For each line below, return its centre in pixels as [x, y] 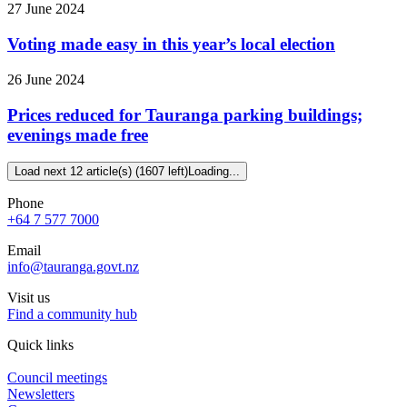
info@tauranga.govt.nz [73, 267]
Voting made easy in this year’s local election [171, 45]
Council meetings [57, 378]
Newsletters [41, 394]
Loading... [214, 172]
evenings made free [78, 134]
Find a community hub [72, 314]
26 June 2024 [46, 79]
